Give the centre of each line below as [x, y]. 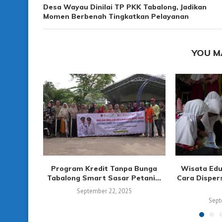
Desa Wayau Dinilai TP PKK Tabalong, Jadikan [125, 7]
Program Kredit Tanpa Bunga [104, 168]
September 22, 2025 [104, 191]
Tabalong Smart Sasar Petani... [104, 178]
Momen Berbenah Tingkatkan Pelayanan [116, 17]
